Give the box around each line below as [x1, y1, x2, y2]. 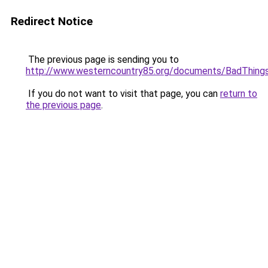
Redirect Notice [11, 14, 93, 28]
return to [220, 88, 257, 99]
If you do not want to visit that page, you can [26, 88, 220, 99]
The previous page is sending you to [26, 54, 179, 65]
